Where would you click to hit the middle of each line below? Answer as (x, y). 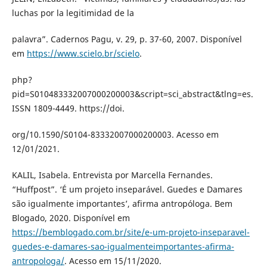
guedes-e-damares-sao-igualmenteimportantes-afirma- (123, 246)
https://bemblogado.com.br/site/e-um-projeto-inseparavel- (131, 232)
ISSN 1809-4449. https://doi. (68, 108)
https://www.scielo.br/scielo (83, 53)
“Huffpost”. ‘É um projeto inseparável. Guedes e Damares (127, 189)
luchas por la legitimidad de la (73, 13)
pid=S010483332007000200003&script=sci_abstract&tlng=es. (132, 94)
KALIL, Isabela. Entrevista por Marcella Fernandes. (112, 175)
